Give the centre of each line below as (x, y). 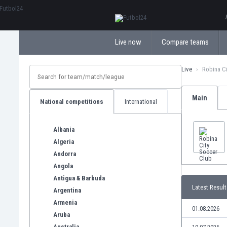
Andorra (65, 154)
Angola (63, 166)
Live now (128, 42)
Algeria (64, 141)
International (141, 102)
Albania (64, 129)
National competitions (72, 102)
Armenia (65, 202)
